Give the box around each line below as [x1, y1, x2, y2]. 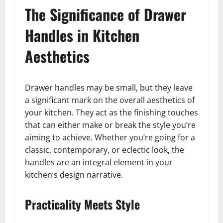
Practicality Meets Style [25, 195, 140, 214]
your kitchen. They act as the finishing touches [25, 107, 198, 118]
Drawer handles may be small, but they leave [25, 82, 193, 94]
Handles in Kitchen [25, 24, 139, 47]
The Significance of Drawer [25, 3, 186, 26]
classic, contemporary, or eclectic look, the [25, 144, 184, 156]
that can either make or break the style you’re [25, 119, 196, 131]
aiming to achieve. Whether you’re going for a [25, 132, 195, 143]
